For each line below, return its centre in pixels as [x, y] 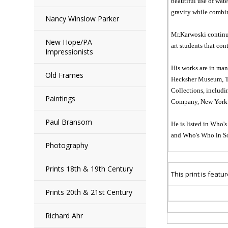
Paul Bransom [69, 122]
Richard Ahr [64, 216]
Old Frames [65, 75]
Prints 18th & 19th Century [89, 169]
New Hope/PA [69, 42]
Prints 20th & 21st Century [89, 192]
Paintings [61, 98]
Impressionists [69, 52]
